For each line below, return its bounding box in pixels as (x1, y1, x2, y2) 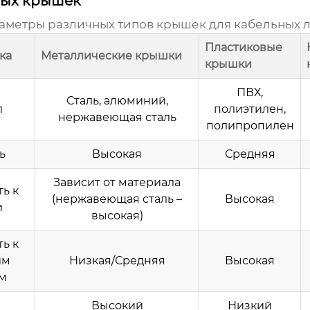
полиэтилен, (214, 102, 286, 116)
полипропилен (206, 119, 294, 133)
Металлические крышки (41, 49, 182, 63)
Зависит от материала (53, 176, 181, 190)
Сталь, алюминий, (66, 94, 168, 108)
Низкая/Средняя (69, 254, 165, 268)
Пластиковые (205, 41, 282, 55)
